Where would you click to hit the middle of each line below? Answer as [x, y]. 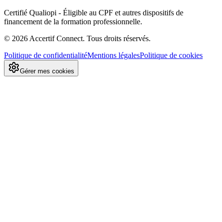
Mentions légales [113, 55]
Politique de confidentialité [46, 55]
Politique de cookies [171, 55]
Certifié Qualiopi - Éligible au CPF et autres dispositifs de [94, 12]
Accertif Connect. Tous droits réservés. [89, 38]
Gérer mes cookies [47, 71]
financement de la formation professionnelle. [73, 21]
